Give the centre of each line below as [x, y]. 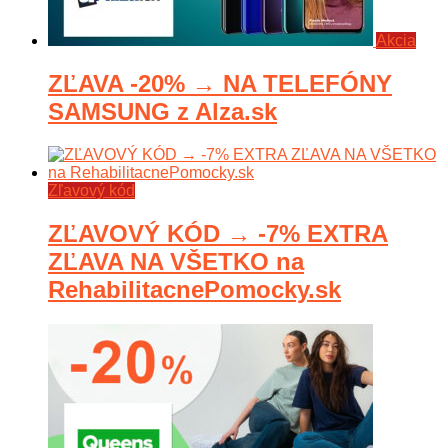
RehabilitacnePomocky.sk [194, 290]
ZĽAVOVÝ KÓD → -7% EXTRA [218, 234]
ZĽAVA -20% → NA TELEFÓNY [220, 84]
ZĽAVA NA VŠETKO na [176, 262]
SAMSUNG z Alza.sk [162, 112]
